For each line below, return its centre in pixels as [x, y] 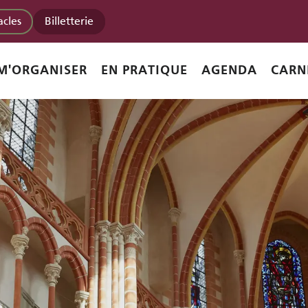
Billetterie [69, 21]
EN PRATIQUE [144, 71]
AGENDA [229, 71]
